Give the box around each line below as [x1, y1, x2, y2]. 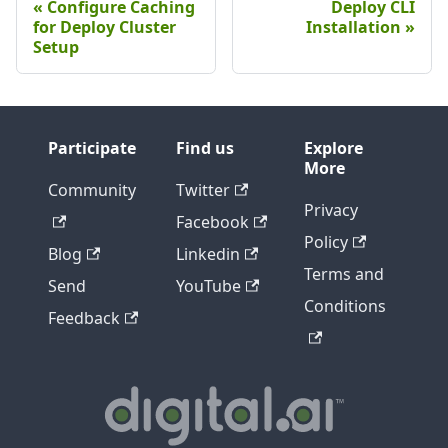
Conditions [304, 295, 386, 318]
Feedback [48, 307, 120, 330]
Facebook [176, 211, 249, 234]
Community [48, 179, 136, 202]
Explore [304, 137, 363, 160]
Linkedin [176, 243, 240, 266]
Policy [304, 231, 348, 254]
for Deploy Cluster [33, 16, 176, 39]
